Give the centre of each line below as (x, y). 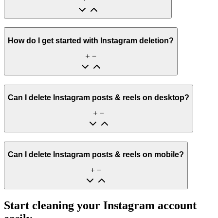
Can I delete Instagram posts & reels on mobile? (96, 155)
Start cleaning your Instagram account (100, 206)
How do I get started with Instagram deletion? (91, 40)
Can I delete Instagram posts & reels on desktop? (99, 98)
